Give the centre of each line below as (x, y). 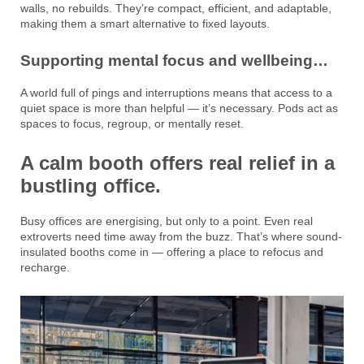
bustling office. (91, 185)
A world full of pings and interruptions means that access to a (176, 92)
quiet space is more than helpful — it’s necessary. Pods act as (179, 108)
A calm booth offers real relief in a (178, 162)
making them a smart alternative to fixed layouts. (145, 24)
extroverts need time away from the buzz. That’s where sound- (181, 236)
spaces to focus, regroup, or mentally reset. (132, 123)
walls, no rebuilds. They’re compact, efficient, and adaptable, (176, 9)
